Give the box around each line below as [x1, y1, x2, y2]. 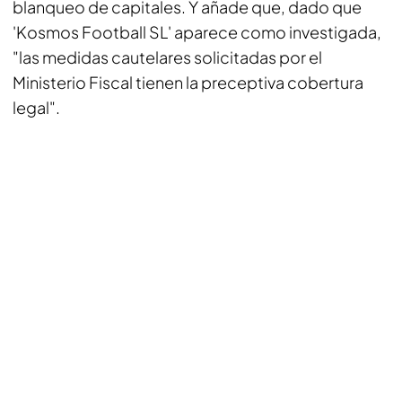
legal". [13, 97, 60, 118]
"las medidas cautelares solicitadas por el [13, 47, 322, 67]
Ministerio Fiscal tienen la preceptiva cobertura [13, 72, 363, 92]
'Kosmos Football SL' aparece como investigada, [13, 22, 381, 42]
